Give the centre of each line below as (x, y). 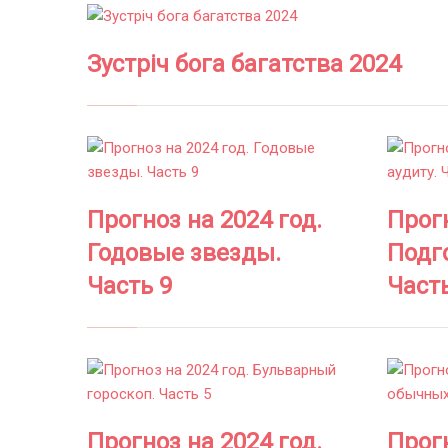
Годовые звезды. (184, 253)
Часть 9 (129, 286)
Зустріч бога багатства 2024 (244, 64)
